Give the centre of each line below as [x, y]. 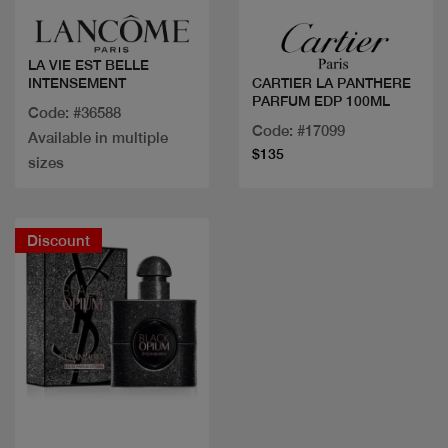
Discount [58, 240]
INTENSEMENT [77, 82]
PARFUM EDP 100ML [321, 101]
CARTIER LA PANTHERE [331, 83]
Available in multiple [98, 137]
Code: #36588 [74, 112]
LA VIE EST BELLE [88, 64]
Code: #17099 [298, 131]
